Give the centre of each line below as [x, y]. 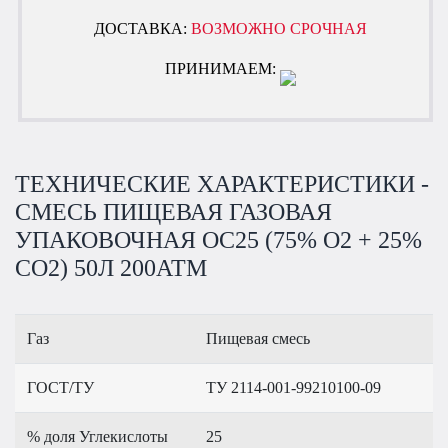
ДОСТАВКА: [143, 28]
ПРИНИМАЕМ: [223, 69]
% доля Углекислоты [97, 437]
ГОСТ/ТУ [60, 388]
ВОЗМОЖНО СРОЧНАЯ [279, 28]
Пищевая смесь [258, 339]
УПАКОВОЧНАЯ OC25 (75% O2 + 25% [218, 240]
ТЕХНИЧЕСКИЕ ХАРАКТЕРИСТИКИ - [222, 184]
